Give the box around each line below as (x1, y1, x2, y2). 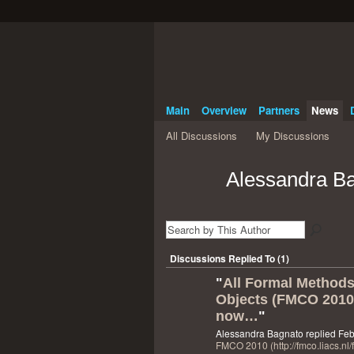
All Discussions (165, 127, 237, 143)
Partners (258, 102, 299, 118)
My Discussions (256, 127, 330, 143)
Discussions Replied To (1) (169, 250, 289, 265)
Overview (201, 102, 247, 118)
